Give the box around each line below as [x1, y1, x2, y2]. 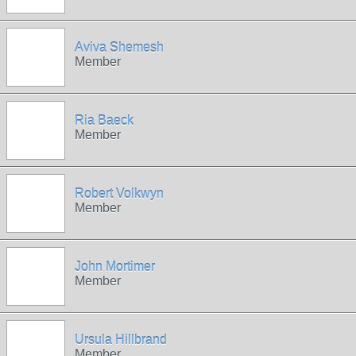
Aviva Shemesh [75, 41, 164, 54]
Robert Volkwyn [75, 187, 164, 200]
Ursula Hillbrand [75, 333, 167, 346]
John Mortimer [75, 260, 155, 273]
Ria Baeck [75, 114, 133, 127]
